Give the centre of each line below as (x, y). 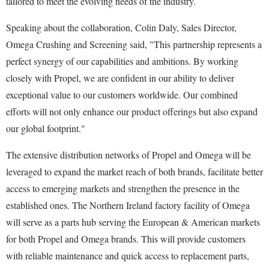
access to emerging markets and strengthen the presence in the (123, 188)
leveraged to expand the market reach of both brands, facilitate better (134, 171)
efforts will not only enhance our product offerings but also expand (132, 111)
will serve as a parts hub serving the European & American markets (133, 222)
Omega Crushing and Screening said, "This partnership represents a (134, 44)
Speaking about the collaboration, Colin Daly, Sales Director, (121, 27)
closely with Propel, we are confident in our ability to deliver (120, 77)
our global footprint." (46, 128)
